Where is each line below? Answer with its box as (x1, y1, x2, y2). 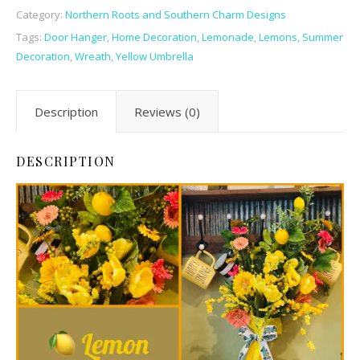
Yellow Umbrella (116, 48, 194, 63)
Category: (16, 6, 65, 22)
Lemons (259, 29, 297, 44)
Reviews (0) (134, 103, 200, 120)
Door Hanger (44, 29, 107, 44)
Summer (302, 29, 343, 44)
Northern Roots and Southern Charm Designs (65, 6, 286, 22)
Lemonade (202, 29, 254, 44)
